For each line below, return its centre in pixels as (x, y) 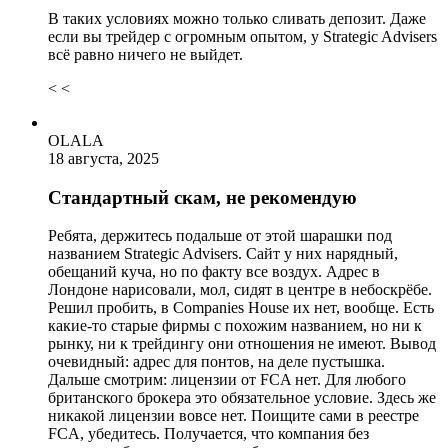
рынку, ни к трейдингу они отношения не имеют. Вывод (242, 344)
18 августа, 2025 (103, 158)
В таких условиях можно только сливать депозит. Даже (237, 18)
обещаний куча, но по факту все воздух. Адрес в (214, 272)
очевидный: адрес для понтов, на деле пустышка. (216, 362)
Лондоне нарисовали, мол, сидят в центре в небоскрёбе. (240, 290)
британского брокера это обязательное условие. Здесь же (242, 398)
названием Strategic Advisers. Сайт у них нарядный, (223, 254)
